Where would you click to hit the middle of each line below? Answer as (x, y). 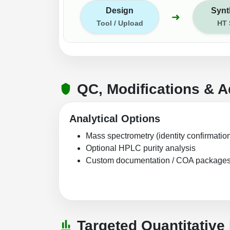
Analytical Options (115, 118)
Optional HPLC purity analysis (141, 148)
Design (120, 10)
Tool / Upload (120, 23)
